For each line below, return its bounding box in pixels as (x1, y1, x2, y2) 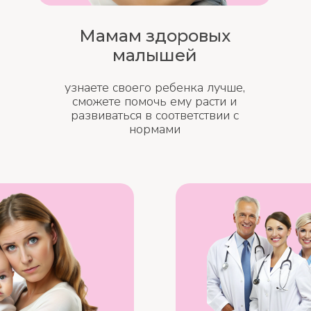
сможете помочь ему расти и (72, 93, 237, 110)
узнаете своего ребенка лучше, (64, 79, 245, 96)
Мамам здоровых (78, 26, 230, 46)
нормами (128, 121, 180, 137)
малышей (112, 45, 197, 65)
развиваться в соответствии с (70, 107, 239, 124)
